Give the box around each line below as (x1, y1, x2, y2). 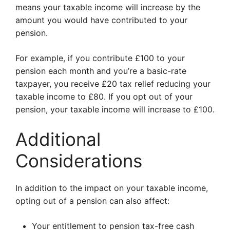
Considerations (15, 150, 142, 171)
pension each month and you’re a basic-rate (15, 66, 186, 76)
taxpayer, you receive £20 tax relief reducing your (15, 79, 210, 89)
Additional (15, 128, 101, 150)
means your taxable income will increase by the (15, 2, 200, 12)
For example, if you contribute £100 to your (15, 53, 185, 63)
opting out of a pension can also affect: (15, 196, 169, 206)
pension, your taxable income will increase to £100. (15, 104, 215, 114)
